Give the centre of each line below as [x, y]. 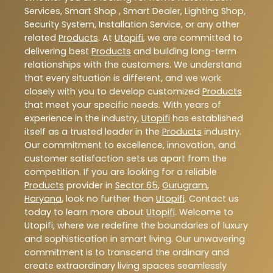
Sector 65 [136, 185]
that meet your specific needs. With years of [123, 105]
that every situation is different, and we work [123, 78]
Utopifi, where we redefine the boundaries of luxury [136, 225]
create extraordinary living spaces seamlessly [126, 265]
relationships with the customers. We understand [133, 64]
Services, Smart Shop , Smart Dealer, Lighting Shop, [135, 11]
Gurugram [185, 185]
